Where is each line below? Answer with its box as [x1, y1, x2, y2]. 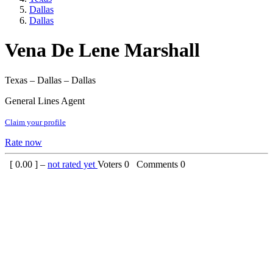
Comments [132, 158, 180, 169]
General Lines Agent [5, 95, 85, 106]
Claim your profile [5, 117, 66, 127]
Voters [97, 158, 124, 169]
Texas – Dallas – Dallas [5, 74, 96, 85]
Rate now [5, 136, 42, 147]
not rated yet [48, 158, 97, 169]
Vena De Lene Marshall [5, 39, 200, 62]
